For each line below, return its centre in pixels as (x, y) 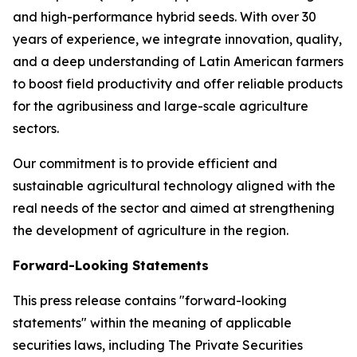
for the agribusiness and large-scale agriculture (161, 106)
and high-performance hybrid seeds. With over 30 (165, 17)
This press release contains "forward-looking (150, 300)
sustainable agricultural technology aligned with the (174, 186)
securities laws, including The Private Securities (158, 345)
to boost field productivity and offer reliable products (178, 84)
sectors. (36, 128)
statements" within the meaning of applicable (152, 323)
